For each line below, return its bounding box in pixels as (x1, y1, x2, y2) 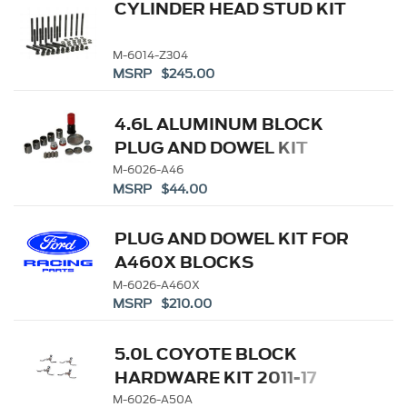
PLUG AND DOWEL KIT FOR (114, 226, 350, 252)
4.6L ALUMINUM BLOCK (114, 111, 324, 136)
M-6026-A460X (113, 276, 201, 293)
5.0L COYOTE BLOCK (114, 341, 298, 366)
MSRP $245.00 (112, 65, 214, 84)
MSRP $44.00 (112, 179, 207, 199)
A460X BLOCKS (114, 250, 254, 275)
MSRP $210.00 (112, 294, 212, 314)
